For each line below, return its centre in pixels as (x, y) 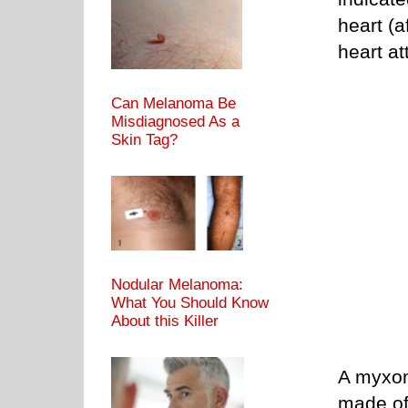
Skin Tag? (144, 140)
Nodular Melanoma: (177, 285)
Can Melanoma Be (173, 104)
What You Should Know (190, 303)
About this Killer (165, 321)
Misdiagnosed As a (175, 122)
